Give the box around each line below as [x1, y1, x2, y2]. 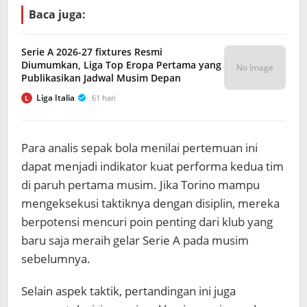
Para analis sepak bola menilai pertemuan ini [21, 140, 258, 156]
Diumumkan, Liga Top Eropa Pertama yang [21, 58, 221, 71]
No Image [236, 62, 273, 73]
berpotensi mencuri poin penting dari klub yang [21, 214, 273, 230]
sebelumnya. [21, 251, 90, 267]
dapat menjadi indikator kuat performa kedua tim [21, 158, 284, 174]
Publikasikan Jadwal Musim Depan [21, 71, 181, 84]
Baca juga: [29, 7, 86, 22]
